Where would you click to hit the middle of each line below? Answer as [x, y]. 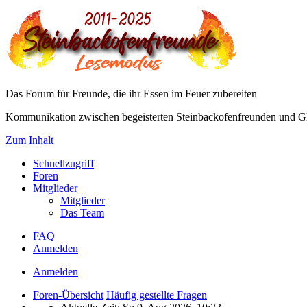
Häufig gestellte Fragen [157, 295]
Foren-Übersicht [68, 295]
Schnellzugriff [63, 163]
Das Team [82, 213]
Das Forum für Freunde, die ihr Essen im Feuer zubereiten [131, 94]
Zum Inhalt [29, 140]
